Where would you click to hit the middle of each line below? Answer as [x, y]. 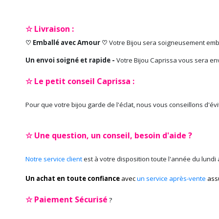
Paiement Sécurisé [71, 199]
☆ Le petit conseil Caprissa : [80, 81]
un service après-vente [171, 178]
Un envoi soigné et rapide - [71, 60]
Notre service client [54, 159]
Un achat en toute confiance [73, 178]
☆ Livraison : [50, 29]
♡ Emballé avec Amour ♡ [67, 43]
